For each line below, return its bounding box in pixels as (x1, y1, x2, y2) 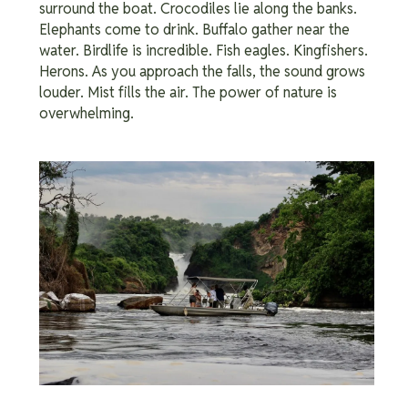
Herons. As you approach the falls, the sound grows (39, 62, 365, 82)
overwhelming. (39, 104, 134, 124)
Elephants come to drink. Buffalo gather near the (39, 20, 350, 40)
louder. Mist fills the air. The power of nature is (39, 83, 337, 103)
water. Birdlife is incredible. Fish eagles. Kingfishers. (39, 41, 368, 61)
